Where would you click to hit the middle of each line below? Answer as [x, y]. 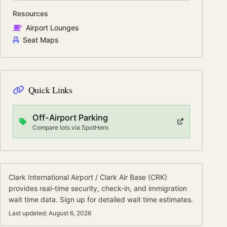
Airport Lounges [52, 28]
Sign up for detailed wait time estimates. [125, 199]
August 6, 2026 [70, 213]
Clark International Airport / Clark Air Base [77, 177]
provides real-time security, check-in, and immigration [98, 188]
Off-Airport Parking [70, 118]
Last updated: [28, 213]
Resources [30, 13]
